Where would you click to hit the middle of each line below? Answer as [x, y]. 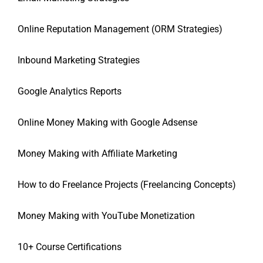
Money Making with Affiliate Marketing [97, 154]
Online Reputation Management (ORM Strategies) [120, 29]
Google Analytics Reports [70, 92]
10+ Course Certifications [70, 247]
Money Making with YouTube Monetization [106, 216]
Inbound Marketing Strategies [79, 60]
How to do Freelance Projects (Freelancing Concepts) [127, 185]
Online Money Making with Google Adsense [107, 123]
